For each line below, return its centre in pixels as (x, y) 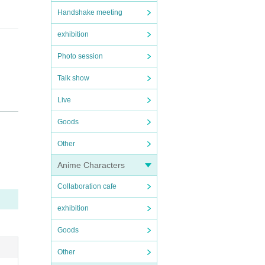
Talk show (73, 78)
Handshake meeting (90, 12)
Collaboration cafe (87, 186)
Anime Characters (91, 165)
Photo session (80, 56)
